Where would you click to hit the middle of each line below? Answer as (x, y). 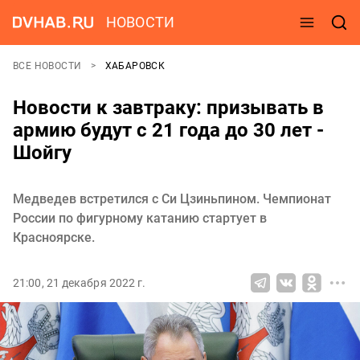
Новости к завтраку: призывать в (168, 108)
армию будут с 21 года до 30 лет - (168, 130)
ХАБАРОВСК (135, 66)
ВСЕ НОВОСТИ (49, 66)
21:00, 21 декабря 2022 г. (80, 283)
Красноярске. (54, 237)
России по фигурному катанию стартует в (140, 218)
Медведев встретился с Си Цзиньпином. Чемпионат (172, 199)
